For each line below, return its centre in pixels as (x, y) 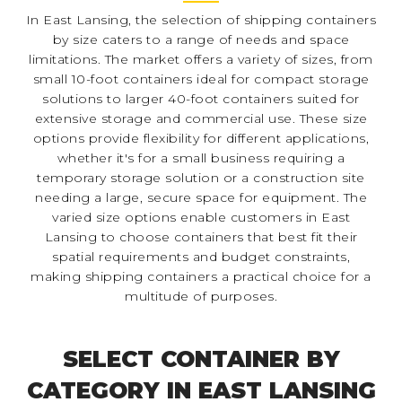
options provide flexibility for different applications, (201, 138)
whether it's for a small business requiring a (201, 157)
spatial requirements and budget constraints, (201, 256)
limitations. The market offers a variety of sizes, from (201, 59)
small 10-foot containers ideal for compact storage (201, 79)
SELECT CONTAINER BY (201, 358)
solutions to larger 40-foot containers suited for (201, 98)
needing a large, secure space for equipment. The (201, 197)
